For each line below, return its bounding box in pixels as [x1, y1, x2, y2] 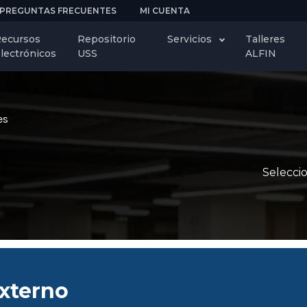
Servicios [167, 32, 212, 45]
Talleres [245, 32, 285, 45]
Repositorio [77, 32, 136, 45]
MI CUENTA [140, 5, 190, 16]
